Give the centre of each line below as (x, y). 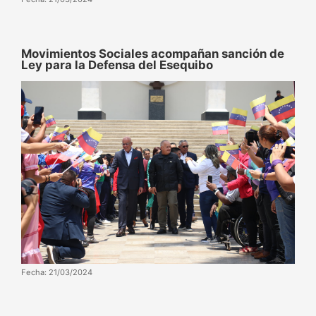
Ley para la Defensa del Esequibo (117, 65)
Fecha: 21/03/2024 (57, 273)
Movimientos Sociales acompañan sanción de (153, 54)
